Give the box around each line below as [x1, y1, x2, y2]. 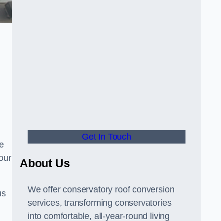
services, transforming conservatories [28, 198, 172, 208]
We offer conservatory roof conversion [28, 184, 175, 194]
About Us [20, 157, 70, 170]
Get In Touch [82, 132, 131, 142]
